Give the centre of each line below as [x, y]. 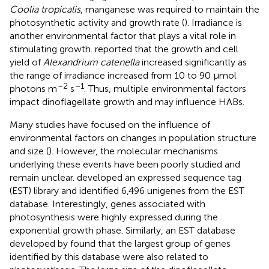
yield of [26, 62]
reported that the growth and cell [167, 49]
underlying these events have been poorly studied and [125, 164]
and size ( [29, 151]
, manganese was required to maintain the [170, 9]
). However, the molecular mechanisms [133, 151]
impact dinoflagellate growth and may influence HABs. [127, 101]
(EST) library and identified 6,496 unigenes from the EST [127, 190]
